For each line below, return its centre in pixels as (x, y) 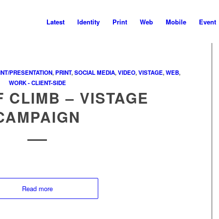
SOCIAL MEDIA (94, 73)
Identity (88, 22)
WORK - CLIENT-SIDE (37, 83)
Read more (37, 188)
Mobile (176, 22)
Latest (55, 22)
